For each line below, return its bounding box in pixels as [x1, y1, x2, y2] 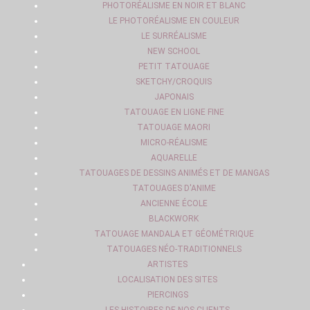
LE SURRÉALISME [140, 31, 207, 41]
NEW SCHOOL [147, 46, 200, 56]
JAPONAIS [154, 92, 194, 102]
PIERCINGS [147, 290, 188, 300]
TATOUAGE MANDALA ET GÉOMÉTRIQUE [93, 229, 254, 239]
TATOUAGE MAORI [137, 122, 210, 132]
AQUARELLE [150, 153, 197, 163]
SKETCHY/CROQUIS [136, 77, 212, 86]
